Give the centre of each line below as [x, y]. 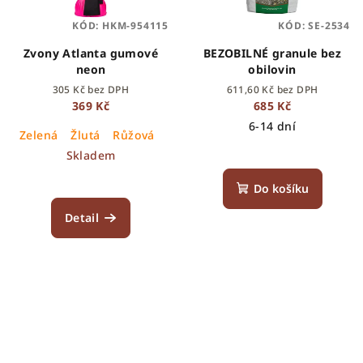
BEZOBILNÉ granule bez [272, 53]
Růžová [134, 135]
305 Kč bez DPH [91, 89]
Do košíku [281, 188]
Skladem [91, 155]
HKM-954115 [135, 25]
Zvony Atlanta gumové [91, 53]
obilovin [272, 69]
